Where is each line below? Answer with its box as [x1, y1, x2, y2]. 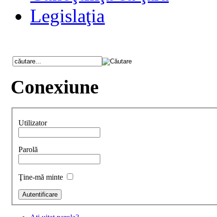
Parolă [18, 145, 38, 154]
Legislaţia [30, 5, 105, 27]
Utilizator [18, 119, 47, 127]
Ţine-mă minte [18, 173, 65, 182]
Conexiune [11, 76, 99, 98]
